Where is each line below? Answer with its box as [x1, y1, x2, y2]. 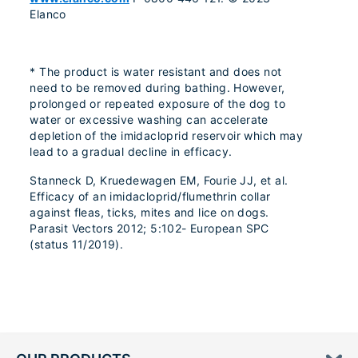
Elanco [30, 7, 66, 22]
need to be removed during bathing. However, [30, 81, 285, 95]
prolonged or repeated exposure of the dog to [30, 97, 285, 111]
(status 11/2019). [30, 237, 124, 252]
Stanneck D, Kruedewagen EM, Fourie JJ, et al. [30, 173, 288, 188]
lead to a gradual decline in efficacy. [30, 145, 233, 159]
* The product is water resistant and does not [30, 65, 282, 79]
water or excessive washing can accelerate [30, 113, 268, 127]
